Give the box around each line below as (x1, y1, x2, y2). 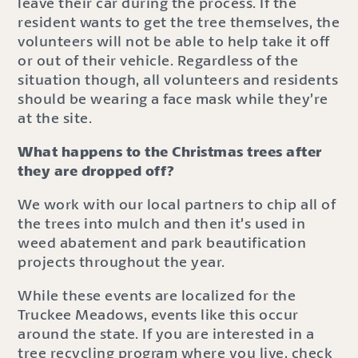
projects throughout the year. (18, 252, 225, 272)
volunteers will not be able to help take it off (18, 31, 330, 51)
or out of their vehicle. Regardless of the (18, 50, 299, 70)
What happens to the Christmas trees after (18, 141, 322, 161)
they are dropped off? (18, 161, 175, 181)
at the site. (18, 108, 93, 128)
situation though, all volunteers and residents (18, 70, 339, 89)
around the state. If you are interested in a (18, 324, 315, 344)
